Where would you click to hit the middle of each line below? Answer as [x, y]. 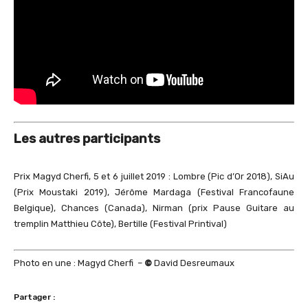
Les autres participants [87, 139]
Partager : [34, 297]
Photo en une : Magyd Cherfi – [79, 263]
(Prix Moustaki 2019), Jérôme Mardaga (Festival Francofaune [154, 192]
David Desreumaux [193, 263]
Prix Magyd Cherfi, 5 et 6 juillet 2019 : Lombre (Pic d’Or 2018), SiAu [154, 176]
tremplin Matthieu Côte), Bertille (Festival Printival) [120, 223]
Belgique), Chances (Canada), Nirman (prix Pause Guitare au [154, 208]
